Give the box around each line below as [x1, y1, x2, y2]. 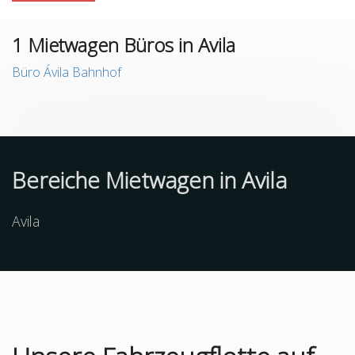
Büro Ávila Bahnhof [12, 63, 121, 81]
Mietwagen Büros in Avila [23, 32, 235, 58]
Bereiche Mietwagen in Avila [12, 165, 287, 195]
